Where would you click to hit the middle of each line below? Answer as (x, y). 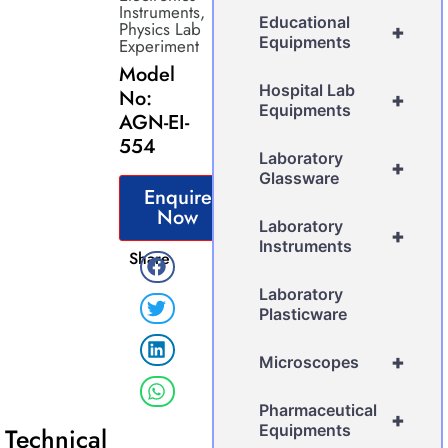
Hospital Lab (307, 90)
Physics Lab (159, 29)
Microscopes (309, 362)
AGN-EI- (153, 123)
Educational (305, 22)
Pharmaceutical (318, 410)
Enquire (177, 198)
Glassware (299, 178)
